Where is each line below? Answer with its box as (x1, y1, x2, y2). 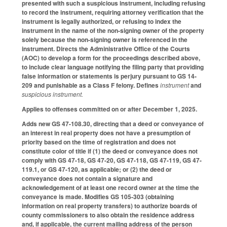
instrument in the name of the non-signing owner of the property (22, 26, 204, 35)
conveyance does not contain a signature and (22, 173, 153, 183)
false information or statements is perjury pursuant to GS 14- (22, 71, 197, 81)
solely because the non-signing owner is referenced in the (22, 35, 187, 45)
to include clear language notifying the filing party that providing (22, 62, 204, 72)
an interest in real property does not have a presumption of (22, 128, 191, 137)
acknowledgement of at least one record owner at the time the (22, 182, 199, 192)
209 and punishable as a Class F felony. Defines (22, 81, 160, 90)
